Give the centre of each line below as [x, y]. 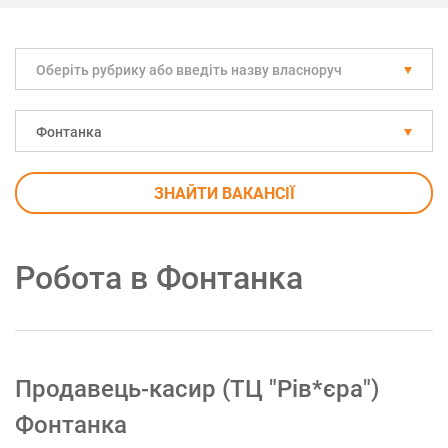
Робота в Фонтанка [159, 278]
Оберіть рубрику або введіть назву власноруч [189, 70]
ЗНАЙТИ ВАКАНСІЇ [224, 193]
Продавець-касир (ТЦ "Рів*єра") [197, 389]
